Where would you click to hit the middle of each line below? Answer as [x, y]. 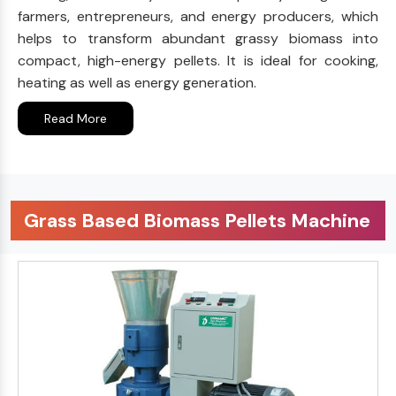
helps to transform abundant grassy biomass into [198, 38]
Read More [76, 118]
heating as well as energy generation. [137, 82]
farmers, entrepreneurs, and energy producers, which [198, 16]
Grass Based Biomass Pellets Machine [197, 220]
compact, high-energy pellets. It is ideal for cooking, [198, 60]
